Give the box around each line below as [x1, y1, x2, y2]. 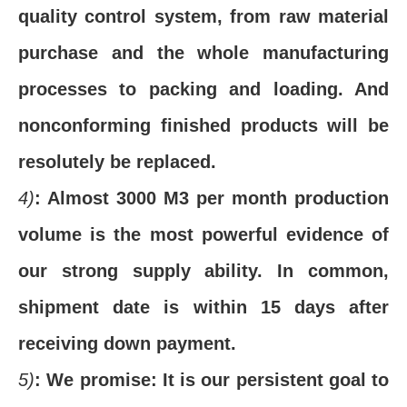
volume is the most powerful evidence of [18, 224, 389, 244]
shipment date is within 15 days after [18, 297, 389, 317]
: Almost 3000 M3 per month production [35, 188, 389, 208]
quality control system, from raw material [18, 6, 389, 26]
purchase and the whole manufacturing [18, 43, 389, 63]
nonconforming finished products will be [18, 115, 389, 135]
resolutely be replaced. [18, 152, 216, 172]
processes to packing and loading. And [18, 79, 389, 99]
